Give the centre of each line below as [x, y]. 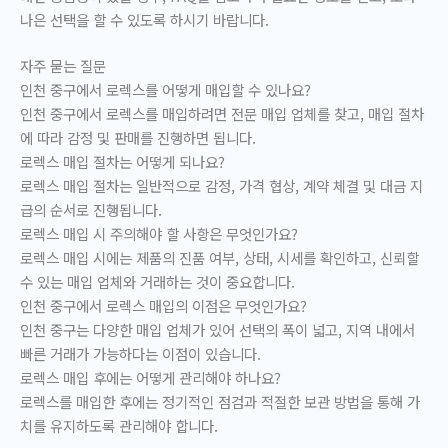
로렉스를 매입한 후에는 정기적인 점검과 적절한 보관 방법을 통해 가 [220, 401]
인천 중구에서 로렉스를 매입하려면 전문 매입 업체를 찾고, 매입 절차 [222, 113]
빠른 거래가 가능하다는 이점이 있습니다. [140, 353]
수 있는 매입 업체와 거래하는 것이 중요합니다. [157, 281]
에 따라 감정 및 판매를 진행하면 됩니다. [138, 137]
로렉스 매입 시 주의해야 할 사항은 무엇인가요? [159, 233]
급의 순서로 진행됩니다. [91, 209]
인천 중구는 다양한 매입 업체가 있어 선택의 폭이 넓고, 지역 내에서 [217, 329]
